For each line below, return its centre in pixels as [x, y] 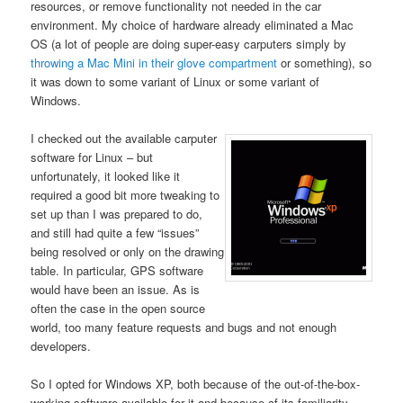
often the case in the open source [118, 309]
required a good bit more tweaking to [125, 195]
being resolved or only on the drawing [128, 252]
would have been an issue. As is [116, 290]
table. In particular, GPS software [117, 271]
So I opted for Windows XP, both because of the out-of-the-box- [196, 384]
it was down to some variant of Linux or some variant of [175, 82]
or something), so [325, 63]
